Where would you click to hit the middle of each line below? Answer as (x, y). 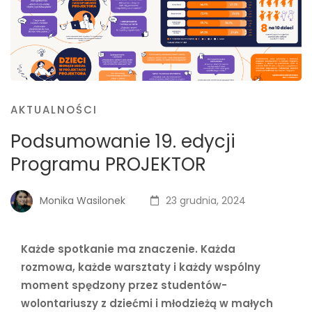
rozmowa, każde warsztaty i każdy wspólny (141, 267)
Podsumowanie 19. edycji (123, 142)
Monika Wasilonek (81, 200)
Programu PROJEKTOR (108, 165)
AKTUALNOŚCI (54, 110)
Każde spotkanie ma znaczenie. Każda (128, 249)
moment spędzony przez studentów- (124, 286)
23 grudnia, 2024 (204, 200)
